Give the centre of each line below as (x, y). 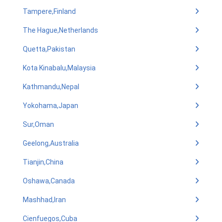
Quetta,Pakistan (49, 49)
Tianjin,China (43, 162)
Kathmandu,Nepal (51, 87)
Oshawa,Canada (49, 181)
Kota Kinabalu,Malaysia (59, 68)
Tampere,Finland (49, 11)
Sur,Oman (38, 124)
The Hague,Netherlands (60, 30)
